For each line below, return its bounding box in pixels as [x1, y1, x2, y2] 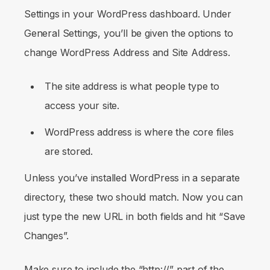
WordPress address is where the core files [45, 125, 234, 138]
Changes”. [24, 229, 72, 242]
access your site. [45, 99, 120, 111]
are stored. [45, 145, 93, 157]
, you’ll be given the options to [98, 27, 233, 39]
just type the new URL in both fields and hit [24, 210, 219, 222]
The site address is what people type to [45, 80, 220, 92]
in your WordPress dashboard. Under [62, 7, 231, 20]
